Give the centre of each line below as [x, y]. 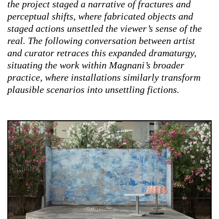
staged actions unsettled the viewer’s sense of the [105, 28]
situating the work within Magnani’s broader [96, 65]
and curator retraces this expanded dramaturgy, [102, 53]
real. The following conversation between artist [101, 40]
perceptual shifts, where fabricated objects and [100, 16]
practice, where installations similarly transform [104, 77]
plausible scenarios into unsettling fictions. [93, 89]
